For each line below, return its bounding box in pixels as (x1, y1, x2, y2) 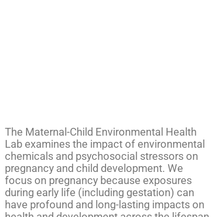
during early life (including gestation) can (5, 186, 194, 199)
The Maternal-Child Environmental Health (5, 126, 197, 139)
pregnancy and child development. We (5, 162, 183, 175)
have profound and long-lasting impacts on (5, 199, 204, 211)
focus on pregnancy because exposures (5, 174, 192, 187)
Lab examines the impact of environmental (5, 138, 205, 151)
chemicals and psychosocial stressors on (5, 150, 198, 163)
